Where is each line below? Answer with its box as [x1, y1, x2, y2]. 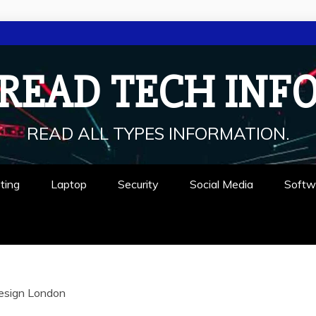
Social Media [190, 177, 253, 191]
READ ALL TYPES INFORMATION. [26, 123, 290, 144]
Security [118, 177, 159, 191]
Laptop [51, 177, 87, 191]
